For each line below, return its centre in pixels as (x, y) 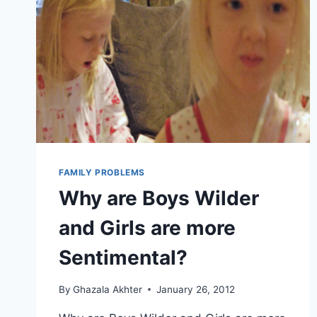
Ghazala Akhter (108, 289)
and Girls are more (147, 228)
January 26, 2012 (196, 289)
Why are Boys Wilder (159, 198)
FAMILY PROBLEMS (102, 173)
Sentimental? (123, 258)
